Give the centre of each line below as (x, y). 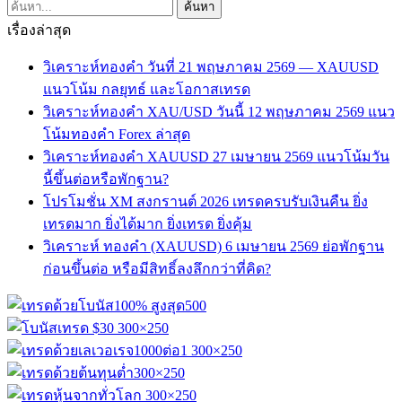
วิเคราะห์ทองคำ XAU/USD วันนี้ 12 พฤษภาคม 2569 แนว (219, 111)
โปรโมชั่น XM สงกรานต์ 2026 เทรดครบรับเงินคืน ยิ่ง (205, 201)
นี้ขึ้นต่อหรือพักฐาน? (106, 179)
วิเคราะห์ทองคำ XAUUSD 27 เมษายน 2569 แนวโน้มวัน (216, 156)
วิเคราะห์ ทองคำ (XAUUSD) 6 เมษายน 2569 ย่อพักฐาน (214, 246)
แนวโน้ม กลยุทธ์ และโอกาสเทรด (147, 89)
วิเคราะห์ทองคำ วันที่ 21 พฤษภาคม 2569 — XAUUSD (211, 66)
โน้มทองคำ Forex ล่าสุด (117, 134)
